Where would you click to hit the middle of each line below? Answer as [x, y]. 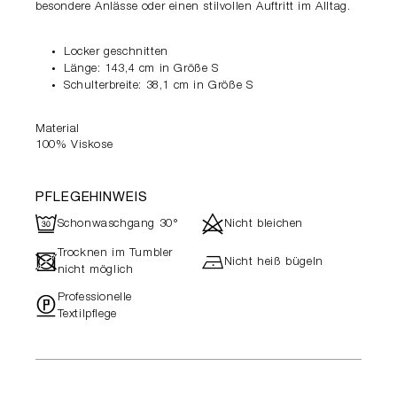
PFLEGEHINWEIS [92, 198]
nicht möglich [95, 271]
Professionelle [95, 299]
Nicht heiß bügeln [273, 262]
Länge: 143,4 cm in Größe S [141, 70]
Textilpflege [87, 315]
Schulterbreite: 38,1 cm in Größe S [159, 87]
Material [58, 130]
